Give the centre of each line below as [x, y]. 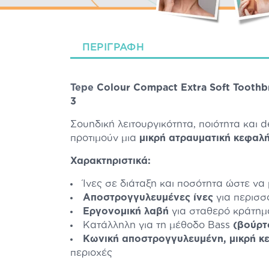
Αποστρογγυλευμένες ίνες [148, 198]
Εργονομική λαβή [126, 211]
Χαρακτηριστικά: [110, 161]
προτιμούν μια [105, 138]
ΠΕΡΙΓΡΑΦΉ [113, 47]
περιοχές [91, 253]
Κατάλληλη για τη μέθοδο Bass [158, 225]
